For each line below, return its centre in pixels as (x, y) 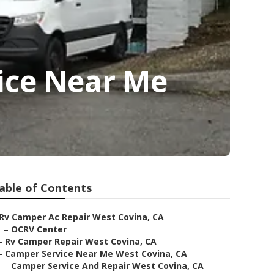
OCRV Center (39, 229)
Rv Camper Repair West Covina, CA (81, 241)
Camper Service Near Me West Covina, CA (96, 254)
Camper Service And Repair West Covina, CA (107, 266)
